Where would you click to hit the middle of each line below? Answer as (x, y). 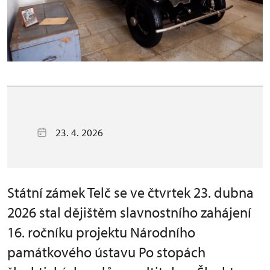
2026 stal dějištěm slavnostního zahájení (129, 212)
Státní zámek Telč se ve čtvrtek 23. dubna (130, 193)
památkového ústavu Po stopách (106, 252)
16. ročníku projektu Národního (101, 232)
